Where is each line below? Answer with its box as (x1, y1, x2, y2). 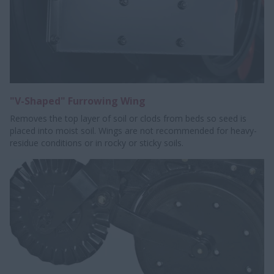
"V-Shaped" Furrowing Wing (10, 94, 146, 108)
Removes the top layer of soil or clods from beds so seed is (10, 113, 246, 124)
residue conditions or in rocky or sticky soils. (10, 137, 183, 149)
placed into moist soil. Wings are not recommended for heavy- (10, 125, 257, 136)
